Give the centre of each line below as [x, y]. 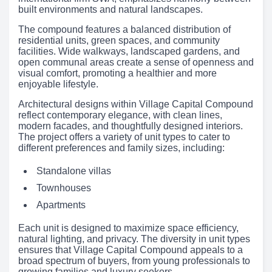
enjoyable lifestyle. [58, 84]
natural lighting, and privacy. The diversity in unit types [134, 239]
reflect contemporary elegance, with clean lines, [120, 115]
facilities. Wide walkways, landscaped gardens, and [129, 52]
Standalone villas [74, 171]
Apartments [61, 205]
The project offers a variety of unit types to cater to [124, 137]
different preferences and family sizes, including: [121, 148]
